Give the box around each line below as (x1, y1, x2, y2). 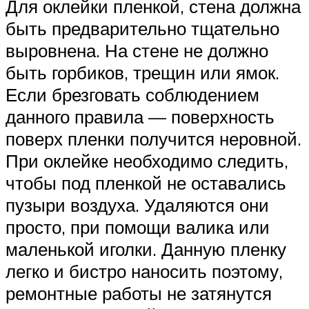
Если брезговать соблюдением (6, 83, 259, 106)
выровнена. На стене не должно (6, 39, 268, 62)
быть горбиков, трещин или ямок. (6, 61, 279, 84)
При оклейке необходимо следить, (6, 150, 288, 172)
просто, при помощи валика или (6, 216, 270, 239)
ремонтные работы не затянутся (6, 282, 272, 305)
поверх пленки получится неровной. (6, 128, 301, 150)
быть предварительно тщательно (6, 17, 279, 40)
